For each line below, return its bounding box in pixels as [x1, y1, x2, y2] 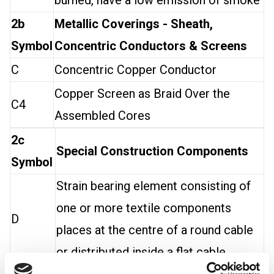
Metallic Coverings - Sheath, [54, 17, 213, 31]
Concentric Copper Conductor [54, 62, 217, 77]
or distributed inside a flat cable [56, 245, 226, 259]
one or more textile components [56, 201, 231, 215]
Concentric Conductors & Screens [54, 39, 247, 53]
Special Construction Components [56, 144, 248, 158]
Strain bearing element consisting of [56, 179, 251, 193]
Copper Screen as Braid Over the [54, 86, 230, 101]
